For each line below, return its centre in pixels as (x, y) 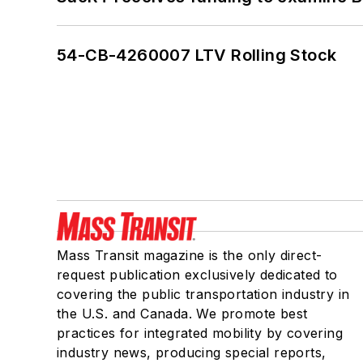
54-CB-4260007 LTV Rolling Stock (197, 55)
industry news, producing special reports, (192, 352)
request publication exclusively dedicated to (197, 274)
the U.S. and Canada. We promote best (182, 313)
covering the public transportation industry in (203, 294)
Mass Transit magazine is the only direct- (190, 255)
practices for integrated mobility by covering (200, 333)
